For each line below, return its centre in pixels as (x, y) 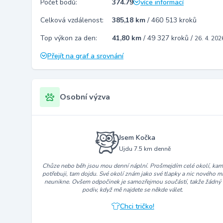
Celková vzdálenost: (72, 20)
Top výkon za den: (69, 38)
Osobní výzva (85, 97)
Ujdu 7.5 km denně (145, 149)
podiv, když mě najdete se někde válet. (133, 190)
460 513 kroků (174, 20)
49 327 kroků (169, 38)
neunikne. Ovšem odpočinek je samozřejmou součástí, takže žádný (133, 182)
